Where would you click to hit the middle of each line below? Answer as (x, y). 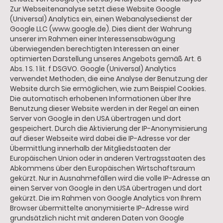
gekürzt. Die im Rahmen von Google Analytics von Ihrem (106, 198)
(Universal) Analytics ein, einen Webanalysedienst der (101, 19)
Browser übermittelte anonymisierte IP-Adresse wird (99, 208)
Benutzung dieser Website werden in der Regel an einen (105, 109)
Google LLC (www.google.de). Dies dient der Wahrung (101, 29)
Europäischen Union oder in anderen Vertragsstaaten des (108, 158)
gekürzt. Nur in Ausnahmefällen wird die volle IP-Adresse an (110, 178)
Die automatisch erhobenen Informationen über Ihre (101, 99)
